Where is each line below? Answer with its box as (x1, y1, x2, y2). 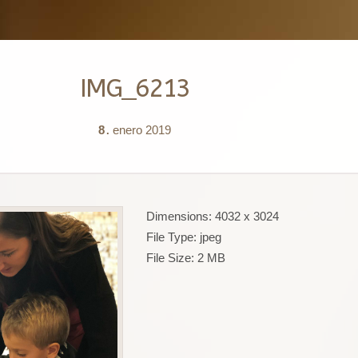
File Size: (145, 251, 194, 265)
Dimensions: (145, 209, 212, 223)
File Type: (145, 230, 197, 244)
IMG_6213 (79, 74, 189, 103)
